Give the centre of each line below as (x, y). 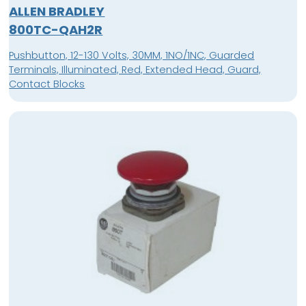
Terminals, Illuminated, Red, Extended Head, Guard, (135, 70)
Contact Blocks (47, 84)
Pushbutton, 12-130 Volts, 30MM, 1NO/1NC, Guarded (132, 56)
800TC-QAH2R (56, 29)
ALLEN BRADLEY (57, 11)
